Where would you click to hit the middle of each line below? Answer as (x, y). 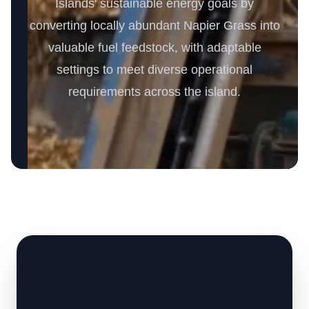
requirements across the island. (154, 92)
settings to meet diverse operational (154, 70)
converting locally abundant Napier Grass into (154, 26)
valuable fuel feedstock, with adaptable (154, 48)
